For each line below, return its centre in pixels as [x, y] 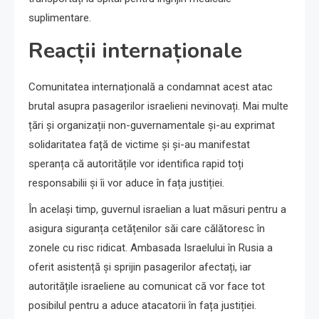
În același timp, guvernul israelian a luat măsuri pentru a [157, 210]
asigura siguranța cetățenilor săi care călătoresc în [147, 229]
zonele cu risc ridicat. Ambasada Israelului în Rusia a [151, 248]
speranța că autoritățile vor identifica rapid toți [136, 164]
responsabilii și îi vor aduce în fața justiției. [126, 183]
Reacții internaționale [135, 51]
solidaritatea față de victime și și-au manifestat [139, 145]
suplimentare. [60, 18]
